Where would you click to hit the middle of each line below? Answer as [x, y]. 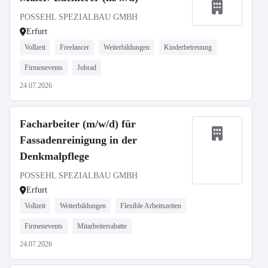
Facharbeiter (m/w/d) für [78, 124]
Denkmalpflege [54, 156]
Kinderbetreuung [188, 47]
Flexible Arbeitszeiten [151, 206]
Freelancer [74, 47]
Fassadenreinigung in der [78, 140]
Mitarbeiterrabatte [102, 226]
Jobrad [87, 68]
